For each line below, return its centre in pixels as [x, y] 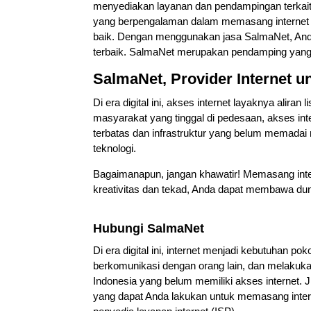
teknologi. [115, 148]
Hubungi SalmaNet [149, 228]
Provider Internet [232, 78]
